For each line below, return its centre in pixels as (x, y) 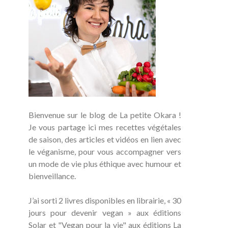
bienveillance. (52, 176)
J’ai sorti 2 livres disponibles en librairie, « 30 (105, 201)
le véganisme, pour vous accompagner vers (105, 152)
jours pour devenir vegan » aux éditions (105, 213)
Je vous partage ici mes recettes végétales (105, 127)
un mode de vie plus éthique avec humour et (105, 164)
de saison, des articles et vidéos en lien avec (105, 139)
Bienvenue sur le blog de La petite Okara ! (105, 115)
